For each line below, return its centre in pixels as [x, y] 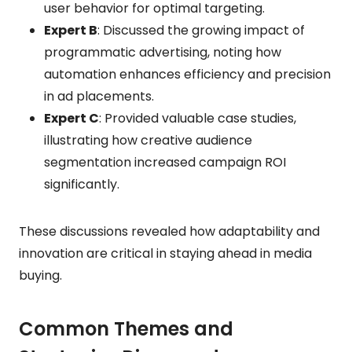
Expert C [71, 118]
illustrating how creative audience [148, 140]
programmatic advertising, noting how [163, 52]
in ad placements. [99, 96]
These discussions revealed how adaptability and [169, 231]
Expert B [71, 30]
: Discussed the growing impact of [201, 30]
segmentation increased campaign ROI [165, 162]
